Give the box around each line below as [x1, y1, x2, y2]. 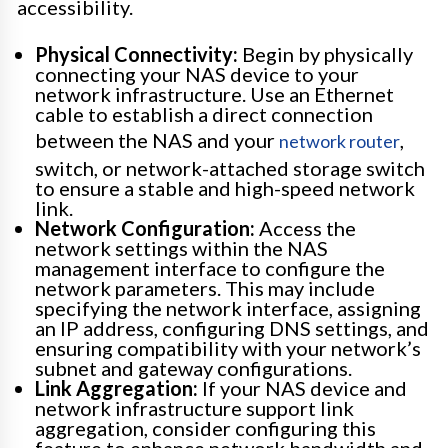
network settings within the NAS [35, 235, 328, 260]
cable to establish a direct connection [35, 101, 373, 126]
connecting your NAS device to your [35, 61, 359, 86]
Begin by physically [238, 41, 413, 66]
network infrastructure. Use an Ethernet [35, 81, 394, 106]
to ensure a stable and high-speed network [35, 175, 415, 200]
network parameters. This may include [35, 275, 375, 300]
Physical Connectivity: [35, 41, 238, 66]
